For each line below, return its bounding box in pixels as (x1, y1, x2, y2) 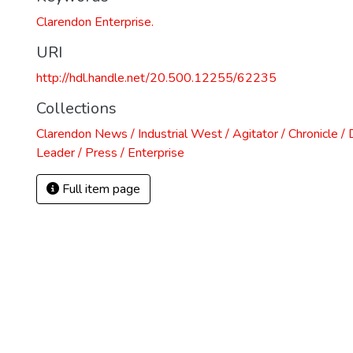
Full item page (59, 180, 140, 198)
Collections (36, 98, 117, 119)
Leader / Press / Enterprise (36, 144, 184, 162)
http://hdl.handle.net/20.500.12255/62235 (36, 69, 277, 87)
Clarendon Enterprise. (36, 13, 154, 31)
